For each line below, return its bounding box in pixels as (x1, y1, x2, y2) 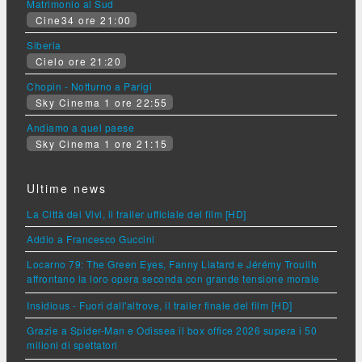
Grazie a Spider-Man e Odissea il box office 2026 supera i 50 (27, 322, 317, 337)
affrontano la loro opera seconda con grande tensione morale (27, 271, 320, 288)
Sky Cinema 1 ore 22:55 (32, 95, 168, 109)
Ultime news (27, 179, 107, 196)
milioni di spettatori (27, 337, 118, 354)
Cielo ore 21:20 (32, 53, 121, 68)
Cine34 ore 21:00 (32, 12, 132, 27)
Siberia (27, 37, 61, 52)
